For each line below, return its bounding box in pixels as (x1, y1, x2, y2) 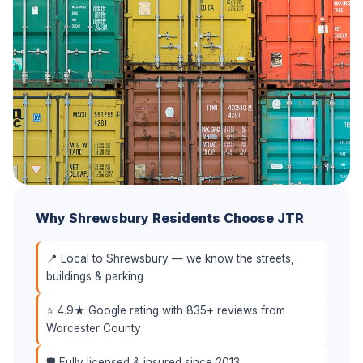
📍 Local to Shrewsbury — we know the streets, (46, 252, 294, 265)
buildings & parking (46, 270, 143, 283)
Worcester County (46, 322, 141, 335)
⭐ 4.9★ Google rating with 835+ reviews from (46, 304, 285, 317)
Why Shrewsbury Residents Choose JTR (36, 210, 304, 226)
